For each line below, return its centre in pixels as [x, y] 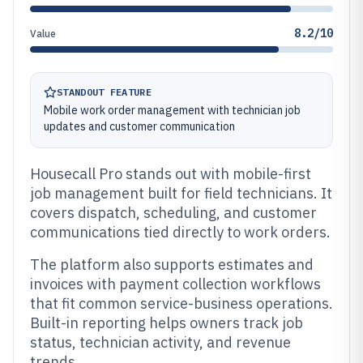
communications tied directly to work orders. [180, 232]
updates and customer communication [139, 126]
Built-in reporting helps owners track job [167, 323]
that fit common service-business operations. [181, 303]
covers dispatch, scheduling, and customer [173, 213]
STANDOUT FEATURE [104, 92]
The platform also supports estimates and [172, 265]
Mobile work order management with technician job [172, 110]
